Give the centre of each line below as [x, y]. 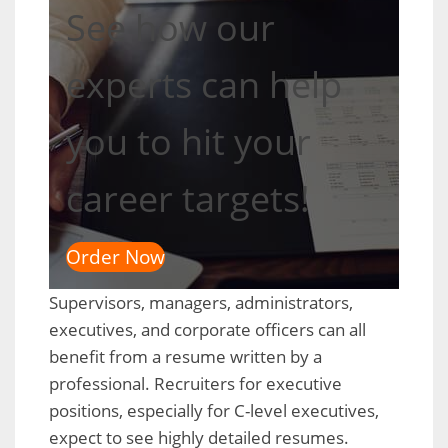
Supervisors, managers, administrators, [201, 302]
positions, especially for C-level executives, [214, 410]
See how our [170, 27]
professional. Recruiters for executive [195, 383]
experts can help [204, 84]
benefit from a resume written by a [185, 356]
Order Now [115, 257]
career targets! [188, 198]
